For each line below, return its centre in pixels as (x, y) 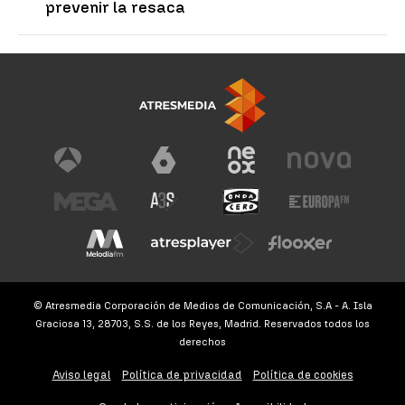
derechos (202, 342)
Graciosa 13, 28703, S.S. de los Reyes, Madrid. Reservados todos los (202, 324)
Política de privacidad (182, 374)
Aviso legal (81, 374)
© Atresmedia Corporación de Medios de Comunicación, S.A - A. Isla (202, 306)
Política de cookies (303, 374)
